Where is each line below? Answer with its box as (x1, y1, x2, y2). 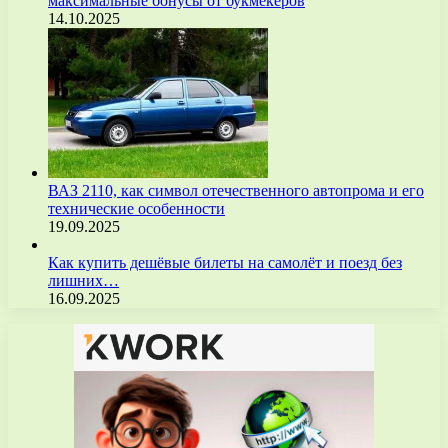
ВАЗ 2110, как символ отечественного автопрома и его (48, 182, 424, 200)
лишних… (48, 272, 119, 290)
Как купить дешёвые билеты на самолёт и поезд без (48, 254, 402, 272)
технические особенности (48, 200, 225, 218)
